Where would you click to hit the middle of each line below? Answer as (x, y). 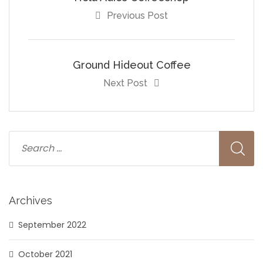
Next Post (127, 83)
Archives (31, 200)
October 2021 (45, 254)
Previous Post (137, 15)
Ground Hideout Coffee (131, 65)
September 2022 (52, 225)
